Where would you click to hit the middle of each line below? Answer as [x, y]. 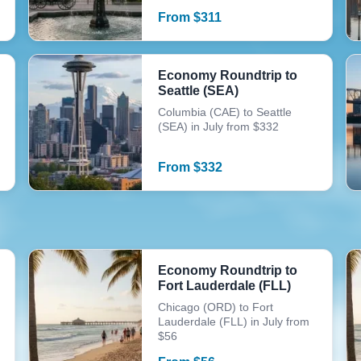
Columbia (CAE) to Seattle [224, 112]
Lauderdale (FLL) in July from [233, 322]
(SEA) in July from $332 [218, 127]
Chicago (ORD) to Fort [215, 307]
